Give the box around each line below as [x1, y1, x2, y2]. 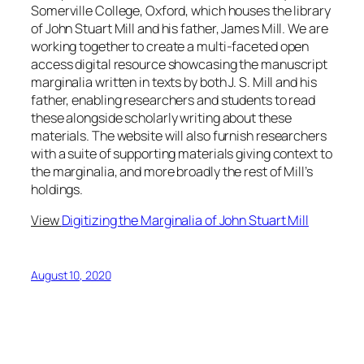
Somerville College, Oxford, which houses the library [31, 2, 331, 20]
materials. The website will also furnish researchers [31, 127, 327, 145]
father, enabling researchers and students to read [31, 91, 316, 110]
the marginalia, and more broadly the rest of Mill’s [31, 162, 313, 181]
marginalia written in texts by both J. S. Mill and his [31, 73, 317, 92]
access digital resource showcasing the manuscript [31, 55, 328, 74]
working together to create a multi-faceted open [31, 37, 310, 56]
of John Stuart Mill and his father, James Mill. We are [31, 19, 328, 38]
